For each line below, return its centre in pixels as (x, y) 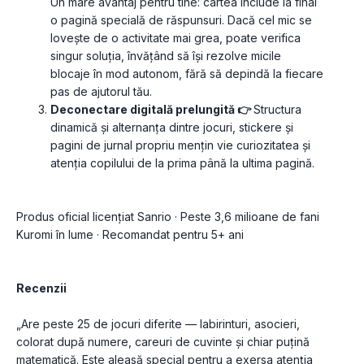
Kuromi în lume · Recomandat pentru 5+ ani (130, 235)
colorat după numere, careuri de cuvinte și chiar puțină (163, 342)
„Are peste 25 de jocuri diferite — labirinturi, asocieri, (158, 324)
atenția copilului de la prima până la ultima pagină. (182, 163)
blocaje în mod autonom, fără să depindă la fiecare (187, 74)
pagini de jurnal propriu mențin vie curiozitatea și (180, 145)
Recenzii (41, 288)
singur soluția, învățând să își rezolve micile (166, 56)
